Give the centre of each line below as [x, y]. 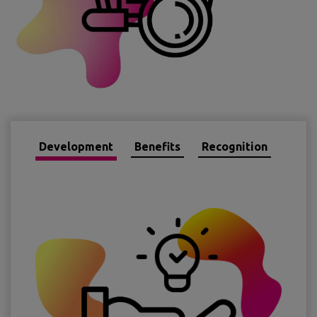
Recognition [235, 146]
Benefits [157, 146]
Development [76, 146]
